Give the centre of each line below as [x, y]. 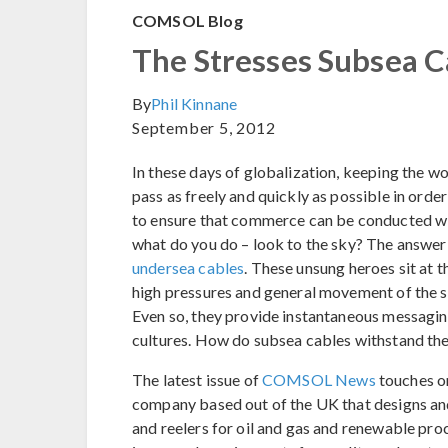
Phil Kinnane [194, 103]
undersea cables [188, 267]
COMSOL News [319, 379]
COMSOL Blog [187, 20]
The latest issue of [197, 379]
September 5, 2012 [204, 127]
